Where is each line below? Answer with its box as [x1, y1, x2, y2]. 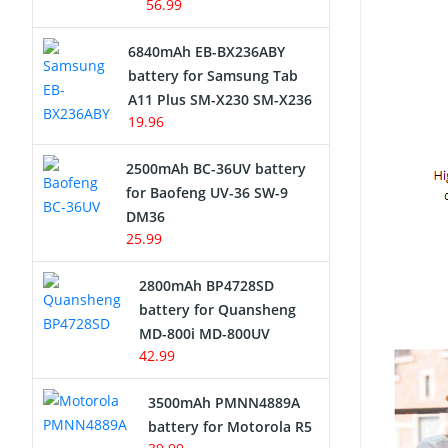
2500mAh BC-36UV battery [126, 159, 307, 178]
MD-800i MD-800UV [139, 324, 270, 343]
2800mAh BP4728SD [139, 276, 274, 295]
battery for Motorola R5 [148, 417, 313, 436]
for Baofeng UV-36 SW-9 [126, 183, 289, 202]
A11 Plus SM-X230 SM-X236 [128, 90, 312, 109]
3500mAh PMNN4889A [148, 393, 301, 412]
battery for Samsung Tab [128, 66, 298, 85]
